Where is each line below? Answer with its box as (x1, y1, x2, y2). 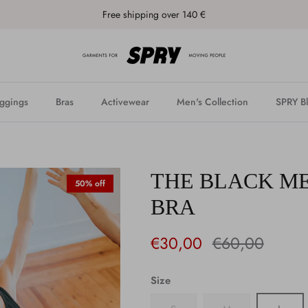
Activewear (101, 94, 149, 109)
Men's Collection (177, 94, 248, 109)
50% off (74, 177, 105, 190)
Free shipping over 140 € (102, 7, 206, 21)
